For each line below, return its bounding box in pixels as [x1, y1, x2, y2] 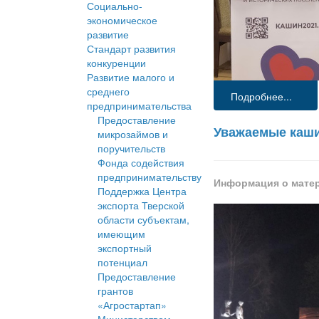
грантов [98, 283, 133, 298]
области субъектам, [98, 212, 189, 227]
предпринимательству [98, 169, 202, 184]
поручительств [98, 141, 165, 156]
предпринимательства [87, 98, 192, 113]
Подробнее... [231, 89, 293, 104]
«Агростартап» [98, 298, 167, 313]
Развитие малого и [87, 70, 174, 85]
